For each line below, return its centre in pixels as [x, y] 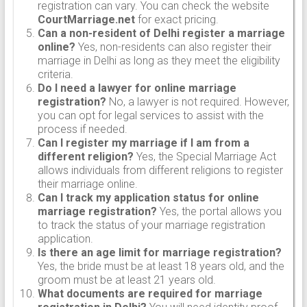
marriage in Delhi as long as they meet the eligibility [159, 60]
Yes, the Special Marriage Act [205, 156]
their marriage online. [87, 184]
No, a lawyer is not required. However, [197, 101]
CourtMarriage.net [86, 19]
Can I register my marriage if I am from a [143, 143]
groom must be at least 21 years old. [126, 280]
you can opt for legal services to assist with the [150, 115]
